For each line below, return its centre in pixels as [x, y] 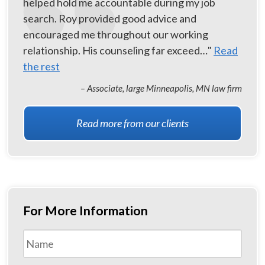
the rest [41, 66]
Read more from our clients [132, 123]
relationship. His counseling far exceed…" [118, 50]
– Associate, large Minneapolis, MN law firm [161, 88]
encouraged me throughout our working [116, 34]
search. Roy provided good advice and [110, 18]
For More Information [85, 210]
